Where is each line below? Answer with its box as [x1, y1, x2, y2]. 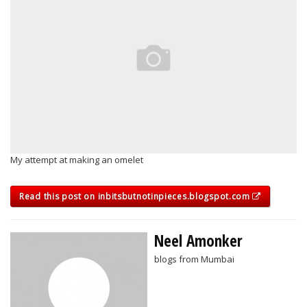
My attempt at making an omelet [10, 153, 143, 166]
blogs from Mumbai [154, 252, 234, 265]
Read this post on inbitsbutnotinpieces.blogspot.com [19, 190, 253, 202]
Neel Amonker [154, 229, 243, 251]
